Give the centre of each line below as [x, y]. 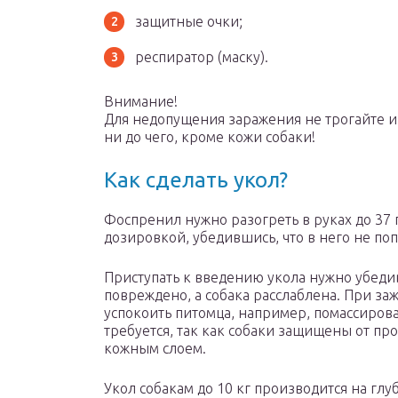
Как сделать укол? [196, 180]
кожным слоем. [155, 349]
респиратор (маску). [202, 57]
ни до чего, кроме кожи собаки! [210, 137]
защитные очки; [189, 22]
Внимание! [141, 102]
